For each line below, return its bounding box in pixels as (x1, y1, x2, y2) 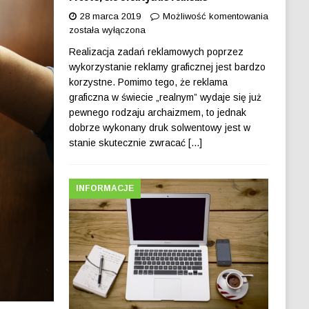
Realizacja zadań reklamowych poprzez (68, 46, 243, 58)
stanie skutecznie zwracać (68, 137, 188, 149)
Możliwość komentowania (162, 11, 268, 22)
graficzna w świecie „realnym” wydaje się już (68, 92, 261, 103)
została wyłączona (68, 25, 146, 36)
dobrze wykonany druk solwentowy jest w (68, 122, 250, 134)
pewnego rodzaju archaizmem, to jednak (68, 107, 246, 119)
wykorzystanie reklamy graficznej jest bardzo (68, 61, 266, 73)
